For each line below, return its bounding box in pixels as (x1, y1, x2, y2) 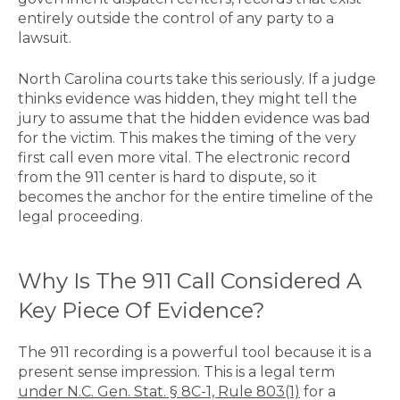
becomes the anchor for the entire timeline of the (18, 188, 373, 206)
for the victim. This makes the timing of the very (18, 129, 356, 147)
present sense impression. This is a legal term (18, 362, 335, 380)
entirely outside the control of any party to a (18, 10, 334, 28)
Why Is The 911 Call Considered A (18, 268, 362, 295)
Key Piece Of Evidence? (18, 297, 265, 324)
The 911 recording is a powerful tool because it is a (18, 343, 371, 361)
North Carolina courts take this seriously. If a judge (18, 71, 376, 88)
